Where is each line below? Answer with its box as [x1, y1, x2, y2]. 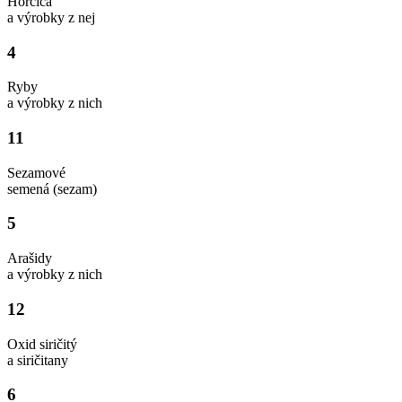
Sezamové [7, 164, 66, 180]
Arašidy [7, 250, 52, 267]
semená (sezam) [7, 180, 97, 197]
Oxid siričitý [7, 336, 77, 352]
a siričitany [7, 352, 68, 368]
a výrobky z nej [7, 9, 95, 25]
